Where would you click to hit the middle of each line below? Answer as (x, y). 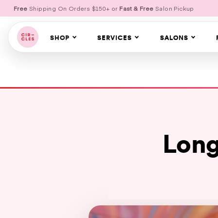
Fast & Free (136, 8)
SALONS (174, 37)
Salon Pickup (174, 8)
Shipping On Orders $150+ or (73, 8)
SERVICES (115, 37)
